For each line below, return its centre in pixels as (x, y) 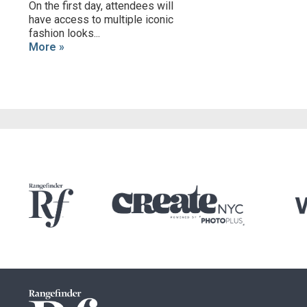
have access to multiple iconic (101, 20)
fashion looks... (64, 33)
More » (47, 47)
